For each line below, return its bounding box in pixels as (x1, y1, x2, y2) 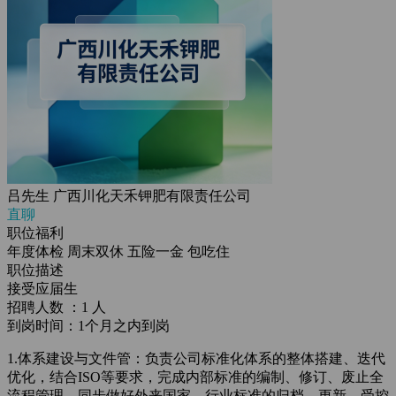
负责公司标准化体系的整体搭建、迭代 (145, 351, 385, 366)
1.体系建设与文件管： (7, 351, 145, 366)
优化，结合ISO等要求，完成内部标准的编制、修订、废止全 (7, 369, 384, 385)
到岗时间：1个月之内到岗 (7, 318, 170, 333)
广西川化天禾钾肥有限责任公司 (53, 188, 251, 203)
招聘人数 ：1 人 (7, 300, 106, 315)
